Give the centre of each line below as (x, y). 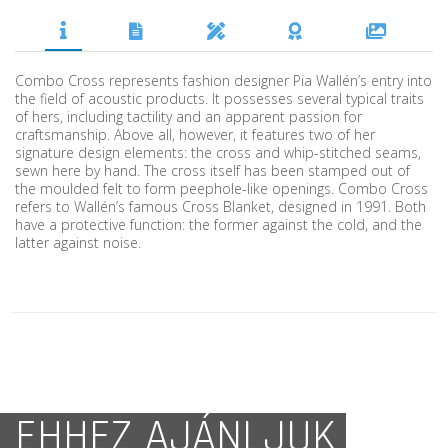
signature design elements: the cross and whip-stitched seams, (218, 152)
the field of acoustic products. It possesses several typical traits (219, 98)
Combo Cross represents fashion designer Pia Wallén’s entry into (223, 80)
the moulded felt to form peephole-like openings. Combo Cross (221, 188)
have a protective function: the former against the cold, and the (218, 224)
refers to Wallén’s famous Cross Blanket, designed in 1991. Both (220, 206)
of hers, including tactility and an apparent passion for (188, 116)
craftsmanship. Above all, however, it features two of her (195, 134)
